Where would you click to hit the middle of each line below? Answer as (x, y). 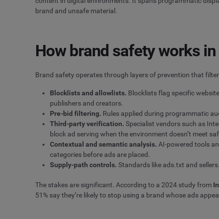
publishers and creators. (87, 103)
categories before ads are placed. (100, 154)
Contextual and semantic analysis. (103, 144)
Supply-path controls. (83, 164)
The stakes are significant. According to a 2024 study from (124, 185)
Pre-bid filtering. (76, 113)
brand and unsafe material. (76, 11)
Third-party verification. (87, 123)
